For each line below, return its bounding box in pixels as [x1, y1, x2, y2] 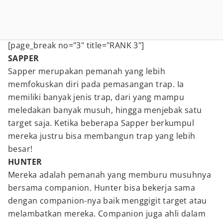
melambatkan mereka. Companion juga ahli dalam [8, 208, 206, 219]
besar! [8, 143, 33, 154]
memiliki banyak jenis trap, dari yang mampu [8, 92, 185, 103]
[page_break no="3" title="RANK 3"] [8, 40, 144, 51]
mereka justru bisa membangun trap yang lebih [8, 130, 196, 141]
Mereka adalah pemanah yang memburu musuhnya [8, 169, 212, 180]
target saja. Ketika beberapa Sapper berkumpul [8, 117, 194, 128]
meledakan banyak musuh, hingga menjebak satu [8, 105, 202, 115]
